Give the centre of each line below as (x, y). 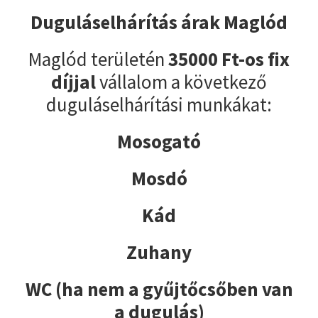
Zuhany (159, 252)
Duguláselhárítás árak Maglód (159, 22)
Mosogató (159, 141)
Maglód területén (98, 59)
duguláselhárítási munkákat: (159, 104)
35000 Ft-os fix (229, 59)
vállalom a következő (181, 81)
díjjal (73, 81)
